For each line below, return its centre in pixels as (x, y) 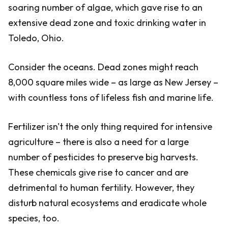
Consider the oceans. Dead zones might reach (103, 67)
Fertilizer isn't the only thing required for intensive (110, 126)
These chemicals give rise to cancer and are (98, 172)
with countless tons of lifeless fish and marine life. (111, 97)
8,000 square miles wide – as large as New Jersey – (113, 82)
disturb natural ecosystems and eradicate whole (107, 203)
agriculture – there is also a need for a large (98, 142)
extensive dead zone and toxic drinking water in (107, 23)
